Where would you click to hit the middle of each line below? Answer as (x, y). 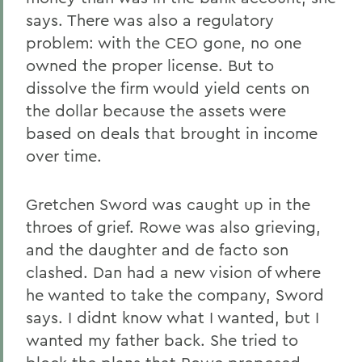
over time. (64, 156)
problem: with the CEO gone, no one (164, 42)
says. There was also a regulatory (150, 20)
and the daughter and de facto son (157, 249)
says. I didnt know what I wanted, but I (173, 317)
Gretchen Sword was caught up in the (168, 204)
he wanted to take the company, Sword (175, 295)
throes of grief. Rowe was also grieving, (173, 227)
